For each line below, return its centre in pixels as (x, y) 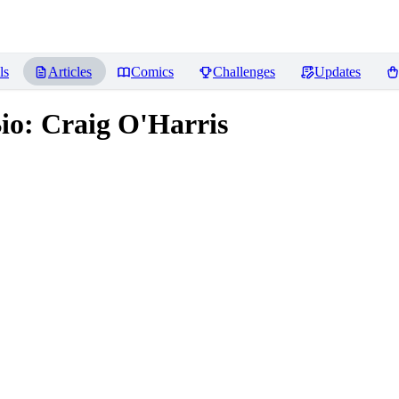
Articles (70, 72)
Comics (152, 72)
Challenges (244, 72)
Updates (338, 72)
